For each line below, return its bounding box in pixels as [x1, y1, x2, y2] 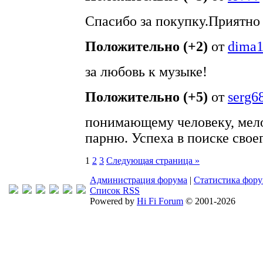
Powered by [90, 196, 137, 206]
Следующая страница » [106, 156, 200, 166]
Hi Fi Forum [137, 196, 183, 206]
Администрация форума [90, 175, 187, 185]
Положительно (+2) [85, 39, 208, 54]
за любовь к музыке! [85, 64, 207, 79]
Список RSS [90, 186, 140, 195]
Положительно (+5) [85, 89, 208, 104]
